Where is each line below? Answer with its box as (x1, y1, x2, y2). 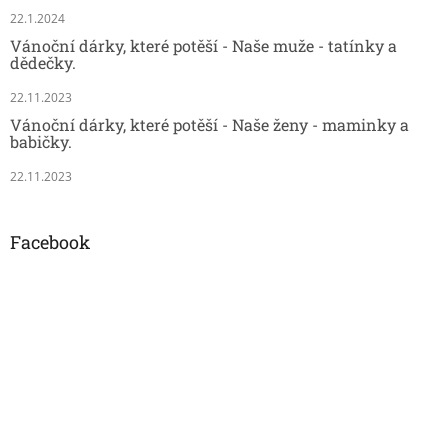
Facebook (10, 229, 90, 254)
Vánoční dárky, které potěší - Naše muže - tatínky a (10, 34, 397, 56)
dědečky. (10, 51, 76, 73)
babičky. (10, 130, 72, 152)
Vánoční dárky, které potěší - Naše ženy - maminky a (10, 113, 409, 135)
